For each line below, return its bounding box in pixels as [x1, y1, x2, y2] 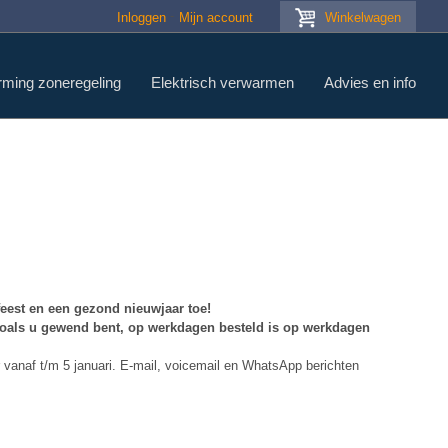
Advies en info [324, 74, 416, 91]
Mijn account [179, 10, 253, 25]
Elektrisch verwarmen [151, 74, 294, 91]
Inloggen [117, 10, 166, 25]
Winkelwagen [325, 10, 401, 25]
